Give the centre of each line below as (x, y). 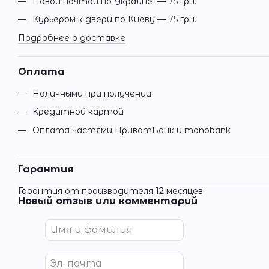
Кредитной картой (78, 112)
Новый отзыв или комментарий (108, 201)
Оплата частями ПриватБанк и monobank (131, 130)
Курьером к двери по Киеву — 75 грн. (114, 20)
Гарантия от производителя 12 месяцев (110, 191)
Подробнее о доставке (72, 38)
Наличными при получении (92, 93)
